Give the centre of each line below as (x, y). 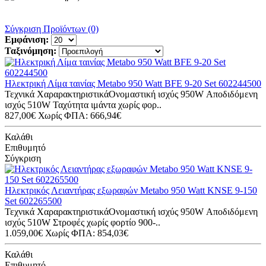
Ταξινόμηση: (31, 50)
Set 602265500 (33, 201)
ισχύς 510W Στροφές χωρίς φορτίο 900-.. (83, 222)
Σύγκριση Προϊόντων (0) (52, 28)
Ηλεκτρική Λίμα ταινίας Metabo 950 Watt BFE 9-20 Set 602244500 (133, 83)
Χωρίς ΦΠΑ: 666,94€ (80, 115)
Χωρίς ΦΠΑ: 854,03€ (87, 233)
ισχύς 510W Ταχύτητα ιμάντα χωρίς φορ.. (83, 104)
